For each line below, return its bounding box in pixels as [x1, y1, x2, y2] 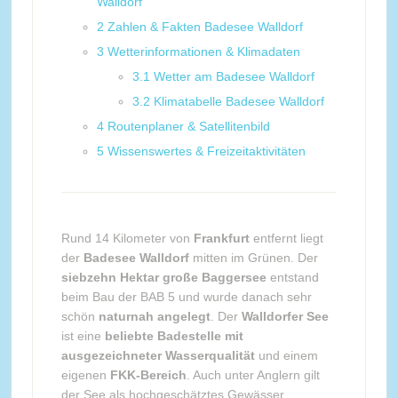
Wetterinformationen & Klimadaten [107, 44, 300, 59]
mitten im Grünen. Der [188, 251, 318, 265]
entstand [266, 270, 319, 284]
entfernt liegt [249, 231, 323, 245]
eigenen [60, 368, 110, 382]
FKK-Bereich [109, 368, 187, 382]
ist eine [60, 329, 105, 343]
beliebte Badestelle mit [104, 329, 243, 343]
